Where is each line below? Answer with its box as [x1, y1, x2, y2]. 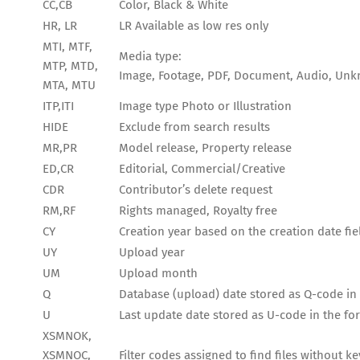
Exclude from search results [119, 120, 270, 135]
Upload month [119, 266, 198, 281]
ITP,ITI [43, 99, 74, 114]
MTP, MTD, [43, 59, 98, 74]
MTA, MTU [43, 78, 96, 93]
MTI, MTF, [43, 39, 92, 55]
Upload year [119, 245, 185, 260]
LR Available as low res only [119, 18, 268, 34]
